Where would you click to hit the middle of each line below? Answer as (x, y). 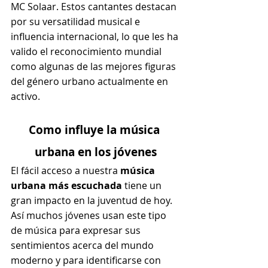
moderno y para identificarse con (87, 260)
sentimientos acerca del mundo (83, 245)
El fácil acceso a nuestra (66, 170)
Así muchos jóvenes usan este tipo (90, 215)
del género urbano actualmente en (91, 81)
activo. (25, 96)
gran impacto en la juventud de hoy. (92, 200)
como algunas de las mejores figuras (95, 66)
